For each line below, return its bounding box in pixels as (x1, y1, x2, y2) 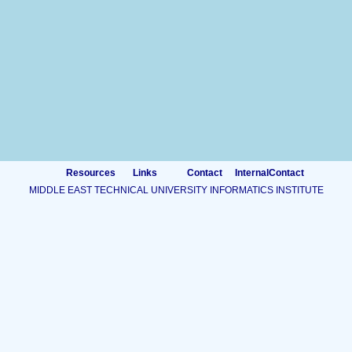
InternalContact (234, 167, 304, 178)
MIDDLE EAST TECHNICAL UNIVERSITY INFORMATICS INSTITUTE (28, 185, 324, 196)
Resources (65, 167, 115, 178)
